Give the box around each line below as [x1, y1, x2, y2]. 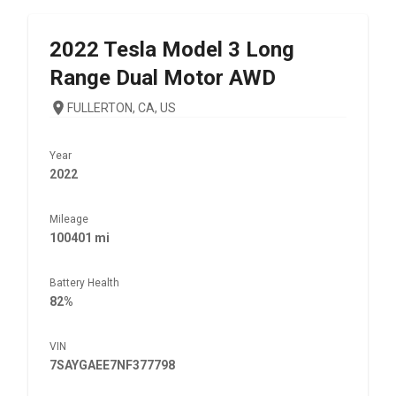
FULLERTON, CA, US [67, 101, 176, 115]
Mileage [49, 213, 88, 225]
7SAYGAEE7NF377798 [49, 358, 175, 372]
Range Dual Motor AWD [49, 65, 276, 90]
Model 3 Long [162, 37, 294, 62]
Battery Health [49, 277, 119, 289]
